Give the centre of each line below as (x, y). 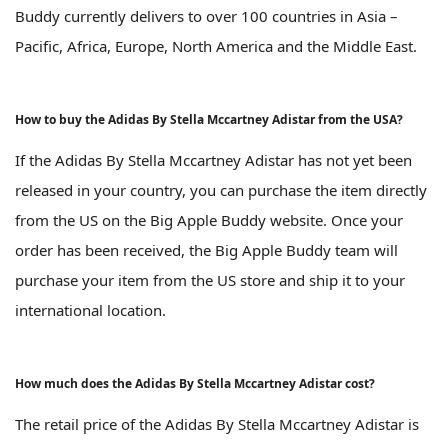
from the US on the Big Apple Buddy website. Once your (209, 220)
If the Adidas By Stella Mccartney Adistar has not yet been (213, 160)
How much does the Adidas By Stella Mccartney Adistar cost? (195, 384)
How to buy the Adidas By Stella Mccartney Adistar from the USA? (209, 120)
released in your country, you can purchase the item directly (221, 190)
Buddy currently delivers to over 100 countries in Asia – (206, 16)
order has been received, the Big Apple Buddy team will (206, 250)
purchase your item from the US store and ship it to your (210, 280)
